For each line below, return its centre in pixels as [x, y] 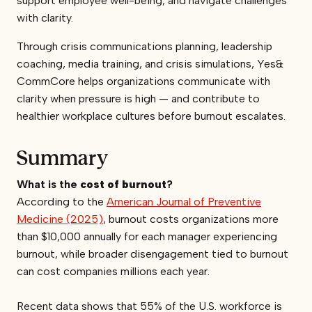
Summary [62, 158]
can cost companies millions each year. [115, 271]
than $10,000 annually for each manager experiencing [147, 236]
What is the [47, 184]
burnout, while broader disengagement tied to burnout [153, 253]
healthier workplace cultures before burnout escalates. [151, 116]
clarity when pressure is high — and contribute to [138, 98]
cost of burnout [122, 184]
